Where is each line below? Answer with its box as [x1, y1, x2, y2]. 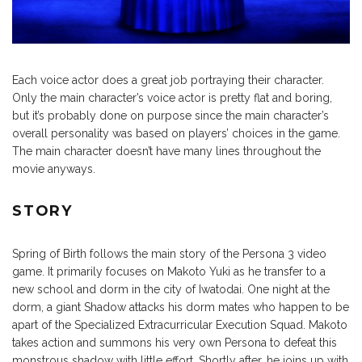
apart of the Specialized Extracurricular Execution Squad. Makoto [12, 318, 347, 331]
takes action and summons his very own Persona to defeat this [12, 335, 337, 349]
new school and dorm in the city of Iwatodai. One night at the [12, 282, 330, 296]
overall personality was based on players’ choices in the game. [12, 126, 340, 140]
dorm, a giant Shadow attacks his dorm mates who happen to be [12, 300, 349, 314]
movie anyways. [12, 162, 95, 175]
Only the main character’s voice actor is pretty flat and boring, [12, 90, 332, 104]
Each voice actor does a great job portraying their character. [12, 73, 324, 86]
